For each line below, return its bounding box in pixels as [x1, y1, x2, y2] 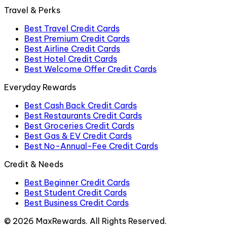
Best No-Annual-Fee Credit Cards [24, 141, 158, 152]
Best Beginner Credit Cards [24, 177, 130, 188]
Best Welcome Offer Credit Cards [24, 64, 157, 74]
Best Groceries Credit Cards [24, 121, 134, 131]
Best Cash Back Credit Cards [24, 100, 137, 111]
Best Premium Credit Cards [24, 33, 130, 44]
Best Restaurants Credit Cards [24, 110, 142, 121]
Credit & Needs [4, 159, 63, 170]
